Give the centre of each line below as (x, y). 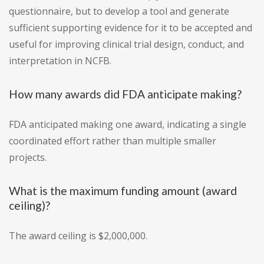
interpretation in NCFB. (60, 61)
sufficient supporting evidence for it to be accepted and (131, 28)
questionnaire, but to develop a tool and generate (119, 11)
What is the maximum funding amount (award (123, 191)
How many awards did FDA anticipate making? (125, 94)
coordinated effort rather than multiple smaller (113, 141)
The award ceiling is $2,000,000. (78, 236)
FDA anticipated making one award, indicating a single (128, 125)
